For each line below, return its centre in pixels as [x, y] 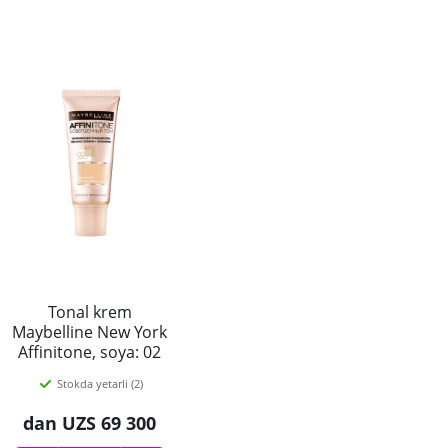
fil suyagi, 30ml [89, 372]
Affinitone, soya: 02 [89, 352]
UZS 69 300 [109, 423]
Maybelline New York [89, 332]
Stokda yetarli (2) [99, 383]
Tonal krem [89, 312]
